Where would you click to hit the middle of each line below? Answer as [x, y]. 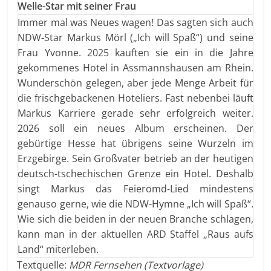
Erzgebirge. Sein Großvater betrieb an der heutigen [135, 158]
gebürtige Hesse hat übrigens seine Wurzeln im [135, 143]
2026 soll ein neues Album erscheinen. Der [135, 128]
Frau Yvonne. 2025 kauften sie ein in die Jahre [135, 52]
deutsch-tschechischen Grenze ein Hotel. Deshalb [135, 173]
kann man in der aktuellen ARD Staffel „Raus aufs [135, 234]
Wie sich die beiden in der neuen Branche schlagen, [135, 219]
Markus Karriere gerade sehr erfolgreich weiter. [135, 113]
